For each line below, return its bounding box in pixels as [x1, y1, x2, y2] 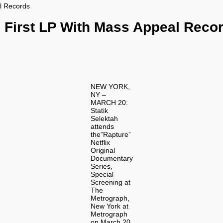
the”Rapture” [90, 130, 131, 138]
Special [90, 170, 113, 178]
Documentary [90, 154, 133, 162]
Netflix [90, 138, 110, 146]
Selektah [90, 114, 118, 122]
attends [90, 122, 114, 130]
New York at [90, 202, 128, 210]
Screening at [90, 178, 130, 186]
